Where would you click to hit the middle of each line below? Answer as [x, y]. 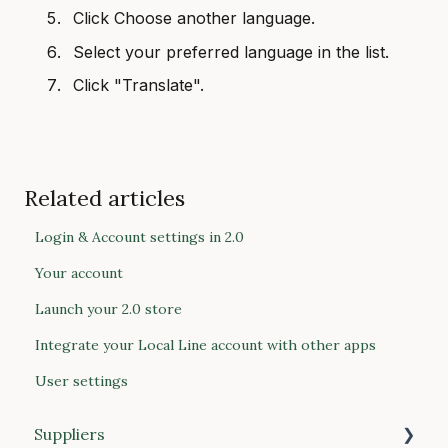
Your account [79, 272]
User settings [82, 380]
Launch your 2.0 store [109, 308]
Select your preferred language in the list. [231, 51]
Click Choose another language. [194, 18]
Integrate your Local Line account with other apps [206, 344]
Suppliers [69, 434]
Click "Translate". [138, 84]
